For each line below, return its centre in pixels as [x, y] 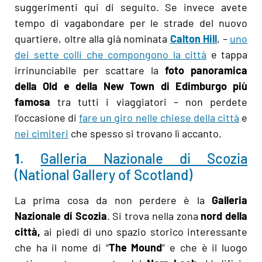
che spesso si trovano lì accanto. [145, 134]
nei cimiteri [42, 134]
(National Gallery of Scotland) [104, 174]
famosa [32, 102]
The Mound [135, 247]
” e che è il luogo [205, 247]
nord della [224, 216]
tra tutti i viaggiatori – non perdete [149, 102]
